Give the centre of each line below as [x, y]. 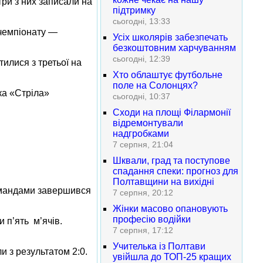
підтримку [134, 10]
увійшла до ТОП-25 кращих [172, 257]
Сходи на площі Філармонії [172, 112]
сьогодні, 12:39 [141, 59]
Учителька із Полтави [159, 246]
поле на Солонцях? [155, 85]
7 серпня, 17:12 [143, 230]
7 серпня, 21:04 [143, 144]
